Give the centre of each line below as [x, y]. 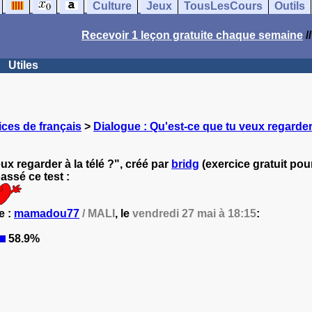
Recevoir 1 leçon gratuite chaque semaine [192, 35]
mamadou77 [47, 213]
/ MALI [97, 213]
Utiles [23, 65]
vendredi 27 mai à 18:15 [194, 213]
